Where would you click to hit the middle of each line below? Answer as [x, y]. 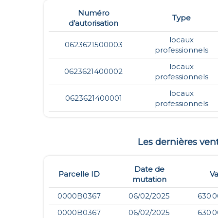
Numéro [93, 13]
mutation [149, 180]
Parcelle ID [79, 174]
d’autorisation [93, 23]
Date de [149, 169]
